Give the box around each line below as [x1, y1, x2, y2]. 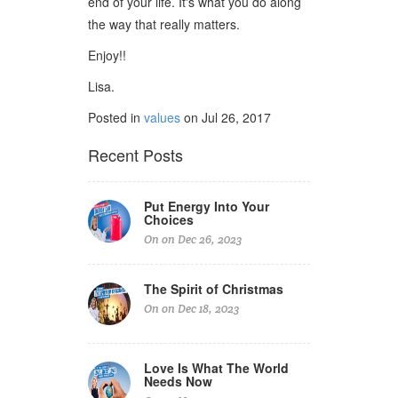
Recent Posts [88, 142, 183, 166]
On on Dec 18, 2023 [144, 300, 239, 316]
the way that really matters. [88, 14, 243, 33]
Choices [144, 210, 194, 228]
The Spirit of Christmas [144, 279, 283, 298]
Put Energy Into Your [144, 196, 269, 215]
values [144, 107, 180, 126]
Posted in [88, 107, 144, 126]
